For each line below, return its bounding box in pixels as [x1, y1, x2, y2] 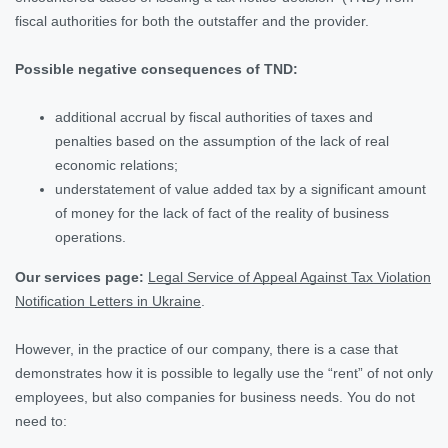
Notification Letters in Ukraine [15, 292, 201, 309]
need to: [15, 412, 67, 429]
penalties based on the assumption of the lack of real [55, 132, 389, 149]
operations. [55, 228, 126, 245]
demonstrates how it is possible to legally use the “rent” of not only [15, 364, 433, 381]
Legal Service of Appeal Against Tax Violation [148, 268, 431, 285]
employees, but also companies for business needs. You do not [15, 388, 415, 405]
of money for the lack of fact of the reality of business [55, 204, 389, 221]
